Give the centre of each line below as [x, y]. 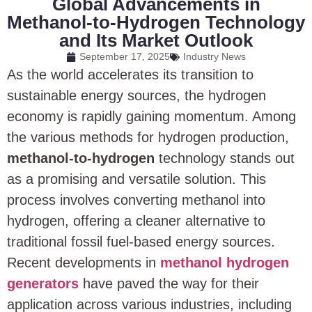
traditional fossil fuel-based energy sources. [141, 242]
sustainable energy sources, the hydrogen [136, 95]
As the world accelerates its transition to [130, 75]
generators [43, 283]
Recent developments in [84, 263]
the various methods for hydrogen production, [148, 137]
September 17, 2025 [125, 56]
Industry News [214, 56]
